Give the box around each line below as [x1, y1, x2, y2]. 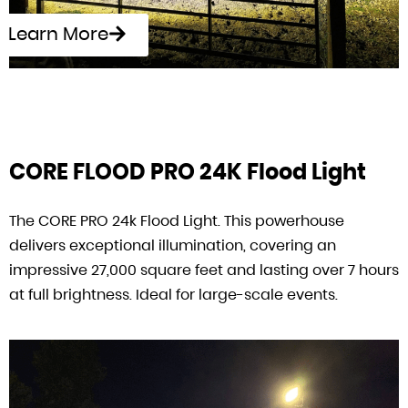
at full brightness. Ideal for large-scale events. [9, 283, 338, 305]
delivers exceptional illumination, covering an [9, 234, 336, 256]
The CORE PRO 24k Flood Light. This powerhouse [9, 209, 344, 231]
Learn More [8, 20, 108, 46]
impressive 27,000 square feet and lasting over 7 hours [9, 259, 399, 280]
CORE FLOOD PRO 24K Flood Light [9, 156, 366, 187]
